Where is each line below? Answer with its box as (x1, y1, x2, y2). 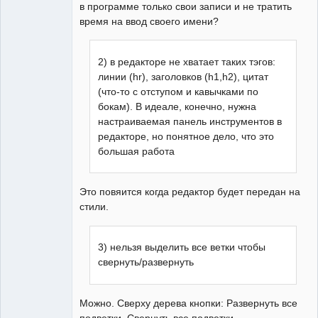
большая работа (98, 145, 175, 157)
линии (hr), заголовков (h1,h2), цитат (98, 70, 269, 82)
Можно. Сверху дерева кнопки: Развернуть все (79, 297, 297, 309)
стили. (79, 201, 109, 213)
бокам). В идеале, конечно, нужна (98, 100, 257, 112)
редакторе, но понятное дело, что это (98, 130, 275, 142)
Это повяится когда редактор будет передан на (79, 186, 300, 198)
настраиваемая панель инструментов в (98, 115, 283, 127)
